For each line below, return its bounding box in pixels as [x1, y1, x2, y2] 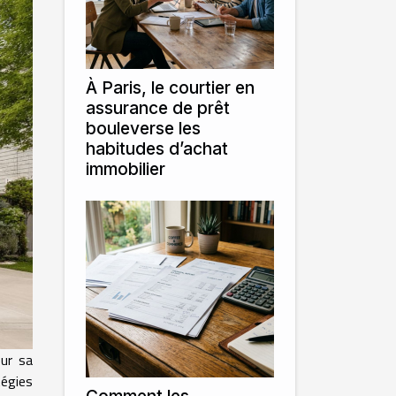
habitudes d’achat [86, 138, 228, 159]
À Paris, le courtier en [86, 77, 255, 98]
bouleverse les [86, 118, 201, 139]
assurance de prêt [86, 97, 230, 118]
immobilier [86, 158, 165, 179]
